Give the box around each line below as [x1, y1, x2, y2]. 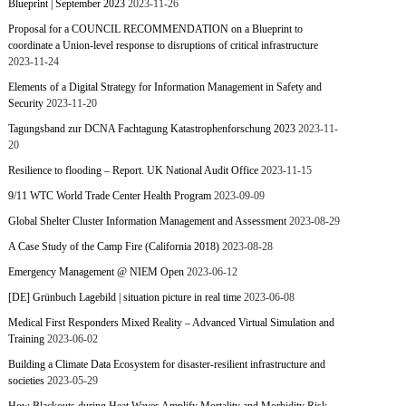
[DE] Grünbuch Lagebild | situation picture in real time [8, 291, 242, 304]
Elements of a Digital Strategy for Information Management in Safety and [8, 81, 323, 93]
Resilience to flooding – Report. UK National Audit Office [8, 164, 259, 177]
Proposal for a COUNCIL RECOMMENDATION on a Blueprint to [8, 23, 304, 35]
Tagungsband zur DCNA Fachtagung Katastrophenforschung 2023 [8, 122, 296, 135]
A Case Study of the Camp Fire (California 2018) [8, 240, 220, 253]
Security [8, 97, 44, 110]
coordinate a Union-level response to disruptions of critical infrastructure [8, 39, 319, 52]
